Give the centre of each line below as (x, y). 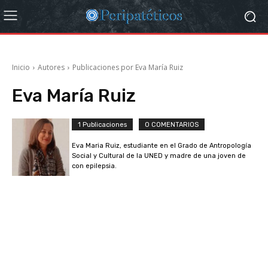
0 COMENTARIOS (172, 125)
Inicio (21, 67)
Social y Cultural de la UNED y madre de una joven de (159, 156)
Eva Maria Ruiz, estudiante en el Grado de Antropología (162, 146)
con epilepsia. (94, 166)
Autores (51, 67)
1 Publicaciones (102, 125)
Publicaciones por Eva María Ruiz (128, 67)
